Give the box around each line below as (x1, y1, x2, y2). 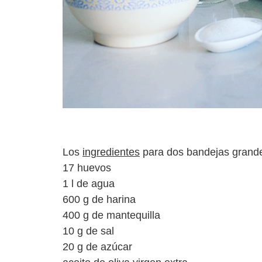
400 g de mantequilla (63, 209, 160, 221)
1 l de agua (63, 177, 115, 189)
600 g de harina (63, 193, 136, 205)
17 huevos (63, 161, 111, 174)
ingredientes (82, 146, 140, 158)
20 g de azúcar (63, 240, 135, 253)
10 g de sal (63, 225, 114, 237)
